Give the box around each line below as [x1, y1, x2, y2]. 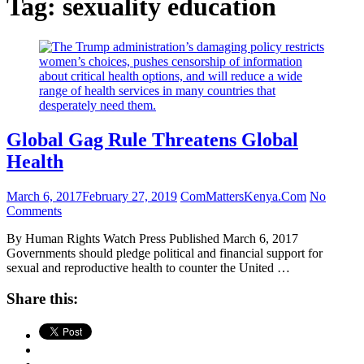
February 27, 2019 [82, 188, 177, 203]
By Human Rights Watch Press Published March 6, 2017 [6, 231, 298, 245]
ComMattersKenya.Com [180, 188, 306, 203]
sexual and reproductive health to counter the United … [6, 260, 290, 275]
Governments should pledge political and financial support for [6, 245, 323, 260]
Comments [6, 203, 62, 218]
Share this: [6, 290, 78, 308]
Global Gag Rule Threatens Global [6, 128, 298, 150]
